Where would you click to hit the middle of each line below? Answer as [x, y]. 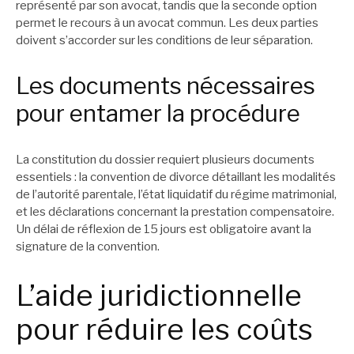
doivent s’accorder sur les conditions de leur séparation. [164, 41]
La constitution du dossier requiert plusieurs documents [165, 159]
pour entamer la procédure [158, 114]
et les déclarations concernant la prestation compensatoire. [175, 211]
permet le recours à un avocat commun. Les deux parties [167, 23]
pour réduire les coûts [164, 330]
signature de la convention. [88, 246]
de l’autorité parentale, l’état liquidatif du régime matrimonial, [176, 194]
